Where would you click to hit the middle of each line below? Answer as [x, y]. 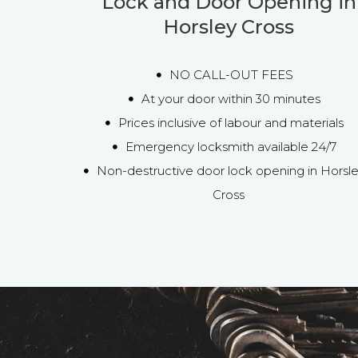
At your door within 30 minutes [231, 98]
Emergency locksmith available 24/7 [231, 146]
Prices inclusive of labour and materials [231, 122]
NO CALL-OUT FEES [231, 74]
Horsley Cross [229, 26]
